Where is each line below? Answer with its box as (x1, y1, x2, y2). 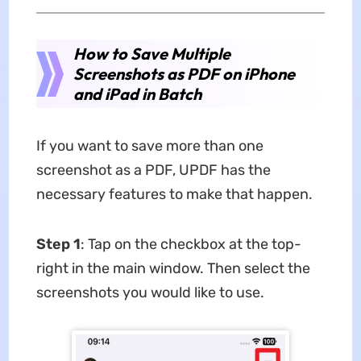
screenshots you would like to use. (35, 283, 264, 301)
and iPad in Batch (73, 83, 201, 104)
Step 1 (35, 234, 81, 253)
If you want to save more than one (35, 136, 263, 155)
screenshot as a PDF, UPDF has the (35, 160, 271, 179)
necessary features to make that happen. (35, 185, 313, 203)
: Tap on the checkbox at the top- (80, 234, 301, 253)
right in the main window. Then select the (35, 259, 310, 277)
